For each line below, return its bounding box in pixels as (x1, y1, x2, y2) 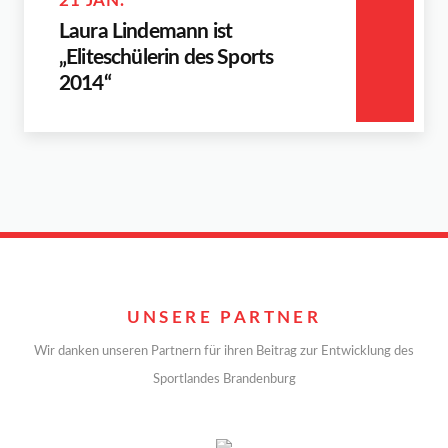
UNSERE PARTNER (126, 309, 322, 326)
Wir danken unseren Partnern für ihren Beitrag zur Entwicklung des (34, 345, 414, 358)
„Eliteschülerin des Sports (59, 47, 274, 68)
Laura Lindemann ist (59, 21, 233, 42)
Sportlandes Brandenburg (152, 373, 296, 386)
